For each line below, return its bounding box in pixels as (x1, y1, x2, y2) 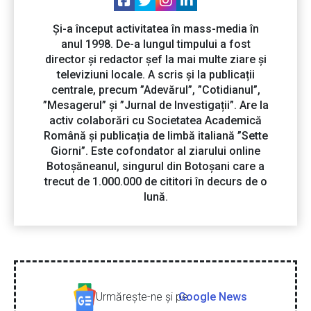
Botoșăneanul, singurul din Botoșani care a (47, 160, 264, 174)
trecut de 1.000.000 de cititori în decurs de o (44, 175, 267, 189)
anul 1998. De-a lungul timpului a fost (60, 37, 251, 51)
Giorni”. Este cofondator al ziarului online (51, 144, 260, 158)
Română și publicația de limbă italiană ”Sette (43, 129, 268, 143)
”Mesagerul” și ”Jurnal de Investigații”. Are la (42, 99, 269, 112)
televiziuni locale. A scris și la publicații (56, 68, 255, 82)
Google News (178, 290, 247, 304)
